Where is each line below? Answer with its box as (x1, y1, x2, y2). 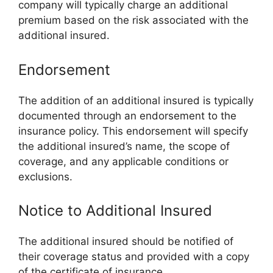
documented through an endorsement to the (18, 109, 236, 122)
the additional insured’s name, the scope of (18, 140, 230, 152)
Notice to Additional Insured (18, 202, 212, 219)
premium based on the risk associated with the (18, 14, 249, 26)
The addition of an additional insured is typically (18, 94, 253, 107)
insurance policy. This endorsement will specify (18, 124, 248, 137)
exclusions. (18, 170, 73, 183)
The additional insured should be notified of (18, 235, 233, 247)
